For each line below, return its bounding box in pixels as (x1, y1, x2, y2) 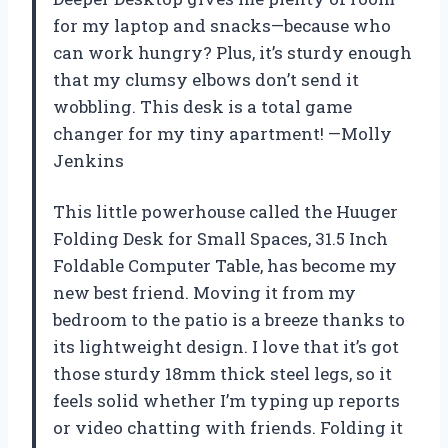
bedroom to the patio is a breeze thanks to (53, 307, 405, 331)
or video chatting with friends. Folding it (53, 415, 403, 439)
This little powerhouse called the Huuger (53, 199, 398, 223)
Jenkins (53, 148, 124, 172)
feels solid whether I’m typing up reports (53, 388, 400, 412)
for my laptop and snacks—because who (53, 13, 391, 37)
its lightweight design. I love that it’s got (53, 334, 399, 358)
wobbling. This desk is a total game (53, 94, 352, 118)
